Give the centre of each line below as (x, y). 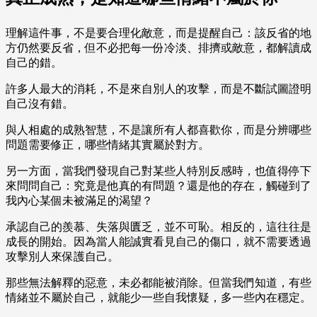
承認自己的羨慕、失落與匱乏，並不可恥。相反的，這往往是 (158, 227)
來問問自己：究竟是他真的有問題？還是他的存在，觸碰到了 (158, 186)
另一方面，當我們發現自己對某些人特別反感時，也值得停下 (158, 171)
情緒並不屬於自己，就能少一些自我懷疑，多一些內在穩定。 (158, 298)
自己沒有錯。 (40, 104)
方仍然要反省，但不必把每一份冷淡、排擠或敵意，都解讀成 (158, 48)
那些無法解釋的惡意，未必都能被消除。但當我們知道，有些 (158, 283)
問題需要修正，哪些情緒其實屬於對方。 (108, 145)
